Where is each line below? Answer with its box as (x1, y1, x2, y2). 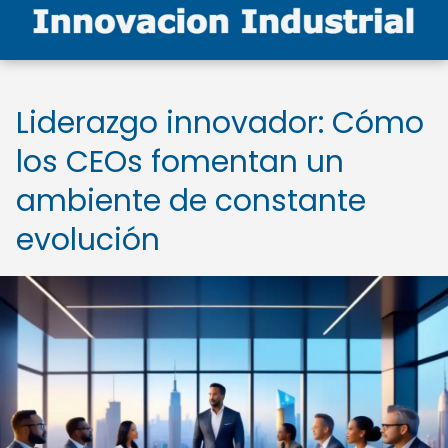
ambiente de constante (16, 180, 366, 222)
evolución (16, 219, 160, 261)
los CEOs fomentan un (16, 141, 344, 183)
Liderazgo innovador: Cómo (16, 102, 424, 144)
